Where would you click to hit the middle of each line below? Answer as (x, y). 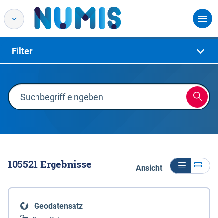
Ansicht (149, 168)
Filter (22, 51)
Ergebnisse (65, 164)
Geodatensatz (58, 206)
